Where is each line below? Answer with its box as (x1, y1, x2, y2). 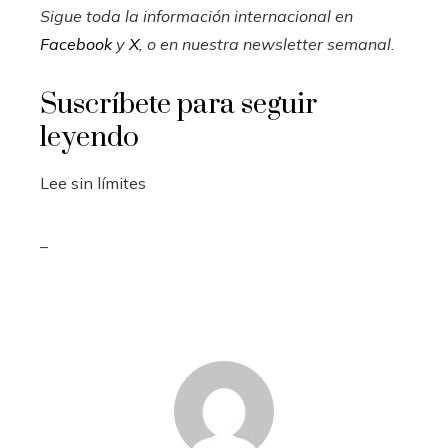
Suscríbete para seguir (40, 87, 317, 123)
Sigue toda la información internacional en (40, 6, 353, 27)
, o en (139, 34, 182, 55)
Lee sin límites (40, 173, 146, 194)
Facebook (40, 34, 112, 55)
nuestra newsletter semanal (182, 34, 391, 55)
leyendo (40, 120, 139, 156)
